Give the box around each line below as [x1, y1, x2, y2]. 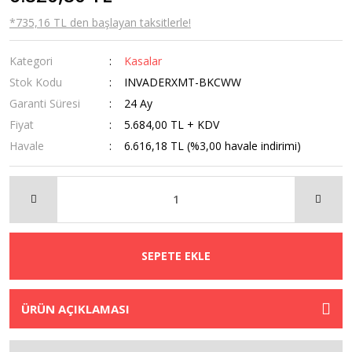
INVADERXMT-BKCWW [124, 74, 242, 90]
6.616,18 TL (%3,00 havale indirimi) [124, 137, 302, 153]
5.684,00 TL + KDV [124, 116, 220, 132]
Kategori [9, 53, 53, 68]
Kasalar [124, 53, 163, 68]
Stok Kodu [9, 74, 62, 90]
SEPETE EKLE [141, 248, 211, 264]
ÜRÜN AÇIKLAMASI [21, 300, 130, 317]
